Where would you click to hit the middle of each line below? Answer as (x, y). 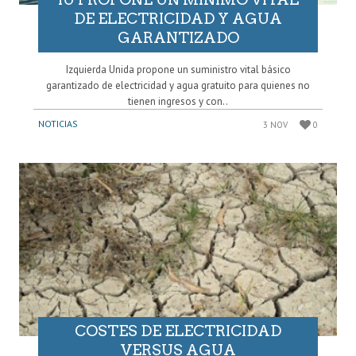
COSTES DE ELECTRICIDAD (178, 331)
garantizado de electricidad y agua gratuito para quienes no (178, 85)
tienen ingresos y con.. (178, 101)
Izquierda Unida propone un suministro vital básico (178, 69)
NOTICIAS (58, 123)
